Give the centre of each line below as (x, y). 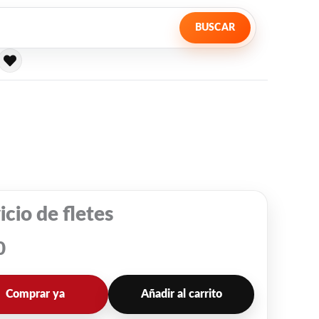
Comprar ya (36, 294)
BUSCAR (215, 28)
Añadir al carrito (181, 294)
